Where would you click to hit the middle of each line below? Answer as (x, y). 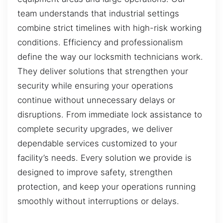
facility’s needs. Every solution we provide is (105, 158)
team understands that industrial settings (98, 13)
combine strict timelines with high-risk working (110, 28)
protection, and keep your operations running (107, 186)
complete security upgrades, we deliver (95, 129)
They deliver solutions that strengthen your (103, 71)
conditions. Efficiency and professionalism (100, 42)
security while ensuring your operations (95, 85)
